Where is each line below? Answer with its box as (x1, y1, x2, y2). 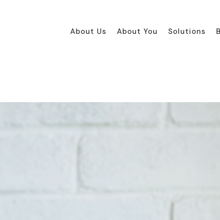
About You (117, 27, 158, 37)
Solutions (167, 27, 206, 37)
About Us (70, 27, 107, 37)
